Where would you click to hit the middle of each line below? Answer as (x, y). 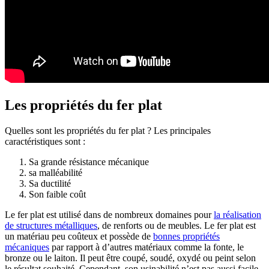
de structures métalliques (51, 225)
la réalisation (237, 214)
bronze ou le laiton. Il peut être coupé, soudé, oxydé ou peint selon (130, 258)
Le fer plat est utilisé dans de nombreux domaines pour (109, 214)
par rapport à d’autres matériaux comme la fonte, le (147, 247)
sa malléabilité (56, 172)
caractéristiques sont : (45, 141)
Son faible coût (57, 194)
